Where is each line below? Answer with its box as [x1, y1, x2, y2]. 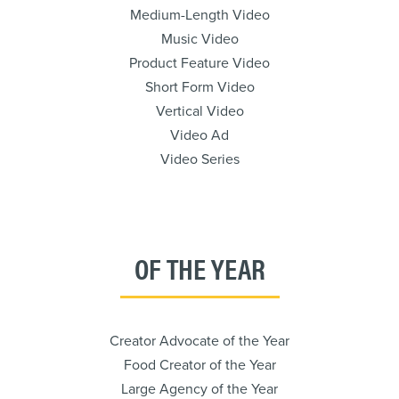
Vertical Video [155, 102, 244, 120]
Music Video [160, 30, 239, 48]
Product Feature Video [129, 54, 270, 72]
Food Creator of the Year [123, 356, 276, 374]
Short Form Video [144, 78, 255, 96]
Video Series [159, 151, 240, 168]
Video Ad [170, 126, 229, 144]
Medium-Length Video [129, 6, 270, 24]
